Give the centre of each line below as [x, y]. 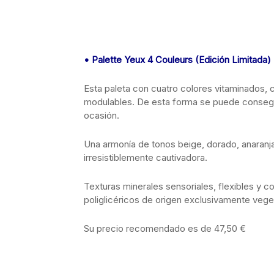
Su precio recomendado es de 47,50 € [165, 228]
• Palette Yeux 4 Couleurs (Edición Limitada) [177, 60]
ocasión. [102, 115]
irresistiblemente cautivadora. [146, 157]
